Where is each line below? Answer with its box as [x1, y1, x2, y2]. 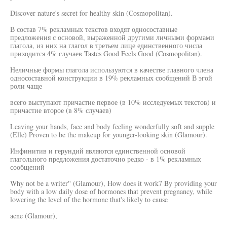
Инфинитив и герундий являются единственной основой [10, 146, 185, 156]
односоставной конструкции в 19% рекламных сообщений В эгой [10, 73, 212, 83]
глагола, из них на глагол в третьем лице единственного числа [10, 41, 202, 50]
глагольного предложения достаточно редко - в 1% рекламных [10, 154, 201, 164]
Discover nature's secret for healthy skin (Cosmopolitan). [10, 8, 173, 18]
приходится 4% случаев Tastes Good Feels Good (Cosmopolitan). [10, 49, 202, 58]
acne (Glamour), [10, 211, 57, 220]
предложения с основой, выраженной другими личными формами [10, 32, 214, 42]
